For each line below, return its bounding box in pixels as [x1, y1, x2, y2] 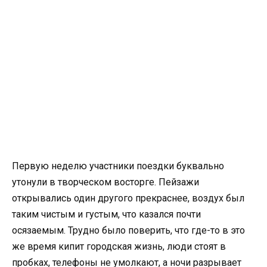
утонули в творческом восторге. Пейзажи [12, 176, 199, 188]
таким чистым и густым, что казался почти [12, 208, 201, 220]
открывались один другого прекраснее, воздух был [12, 192, 244, 204]
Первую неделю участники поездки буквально [12, 160, 224, 172]
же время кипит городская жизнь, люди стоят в [12, 240, 226, 252]
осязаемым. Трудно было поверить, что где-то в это [12, 224, 245, 236]
